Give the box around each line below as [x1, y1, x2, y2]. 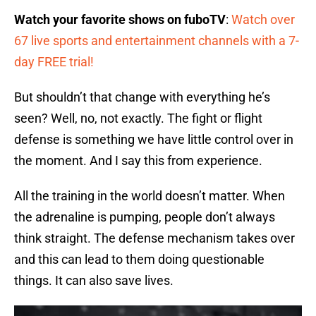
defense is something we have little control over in [14, 132, 293, 147]
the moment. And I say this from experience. [14, 153, 262, 169]
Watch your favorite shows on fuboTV [14, 12, 226, 28]
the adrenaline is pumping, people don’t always [14, 209, 275, 225]
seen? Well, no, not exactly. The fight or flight [14, 111, 262, 126]
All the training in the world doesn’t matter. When [14, 188, 285, 204]
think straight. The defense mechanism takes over [14, 231, 295, 246]
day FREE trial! [14, 54, 94, 70]
